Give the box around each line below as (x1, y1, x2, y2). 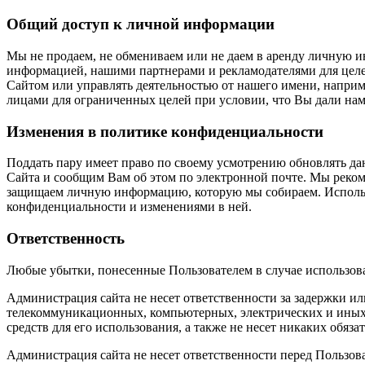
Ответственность (7, 230, 125, 248)
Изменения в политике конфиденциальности (7, 122, 323, 140)
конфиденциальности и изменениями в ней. (7, 200, 252, 214)
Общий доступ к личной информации (7, 15, 275, 33)
